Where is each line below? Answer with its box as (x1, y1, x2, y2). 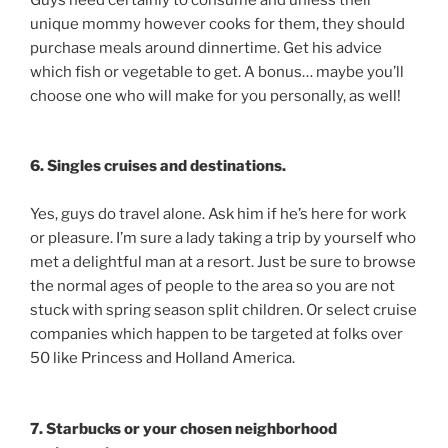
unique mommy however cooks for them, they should (30, 14, 405, 33)
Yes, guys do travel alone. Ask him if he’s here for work (30, 205, 406, 224)
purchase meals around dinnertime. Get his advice (30, 38, 382, 57)
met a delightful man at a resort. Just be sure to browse (30, 253, 416, 272)
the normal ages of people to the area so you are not (30, 277, 395, 296)
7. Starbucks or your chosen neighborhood (30, 419, 337, 438)
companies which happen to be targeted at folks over (30, 325, 403, 344)
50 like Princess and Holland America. (30, 349, 295, 368)
